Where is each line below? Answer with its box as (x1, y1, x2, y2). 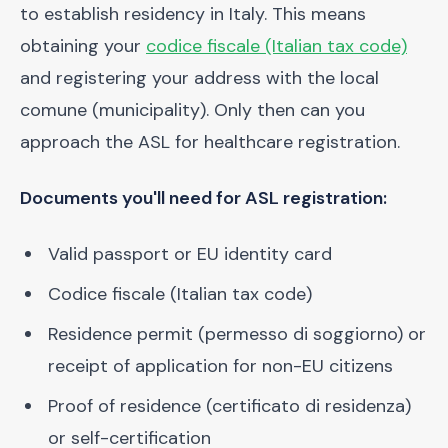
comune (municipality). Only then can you (20, 98, 365, 122)
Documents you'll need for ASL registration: (20, 186, 387, 210)
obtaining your (20, 34, 146, 58)
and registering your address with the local (20, 66, 379, 90)
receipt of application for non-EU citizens (48, 354, 393, 378)
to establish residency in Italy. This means (20, 2, 366, 26)
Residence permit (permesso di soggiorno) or (48, 322, 426, 346)
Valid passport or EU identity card (48, 242, 332, 266)
